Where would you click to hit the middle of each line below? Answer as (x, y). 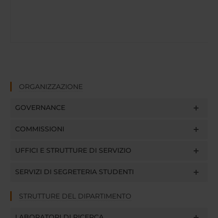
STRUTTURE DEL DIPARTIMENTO (75, 196)
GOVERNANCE (40, 107)
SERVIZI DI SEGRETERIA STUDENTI (74, 172)
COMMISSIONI (39, 129)
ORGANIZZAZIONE (51, 86)
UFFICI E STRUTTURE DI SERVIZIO (73, 150)
